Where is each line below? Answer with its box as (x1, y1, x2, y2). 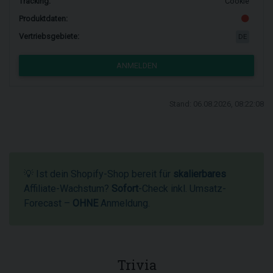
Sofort (112, 183, 138, 194)
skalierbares (173, 168, 226, 180)
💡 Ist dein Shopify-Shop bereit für (24, 168, 173, 180)
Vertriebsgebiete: (19, 32, 79, 41)
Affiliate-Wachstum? (24, 183, 112, 194)
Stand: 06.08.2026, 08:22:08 (169, 99, 264, 108)
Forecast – (24, 197, 73, 209)
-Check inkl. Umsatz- (138, 183, 226, 194)
